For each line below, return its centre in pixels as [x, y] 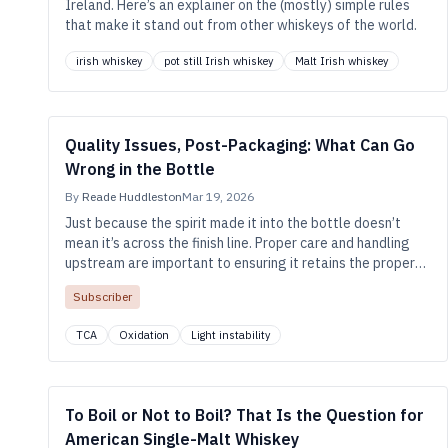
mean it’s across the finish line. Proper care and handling [237, 243]
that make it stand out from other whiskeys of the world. [241, 25]
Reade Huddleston [132, 196]
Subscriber [102, 296]
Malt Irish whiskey [341, 61]
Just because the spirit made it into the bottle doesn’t [233, 223]
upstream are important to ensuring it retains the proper [240, 263]
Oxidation [144, 335]
